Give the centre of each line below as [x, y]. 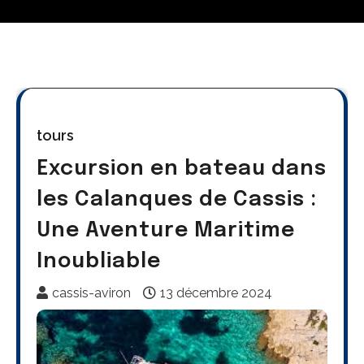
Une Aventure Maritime [166, 231]
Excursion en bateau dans [182, 169]
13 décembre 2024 [216, 293]
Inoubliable [99, 262]
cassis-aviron [91, 293]
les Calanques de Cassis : [177, 200]
